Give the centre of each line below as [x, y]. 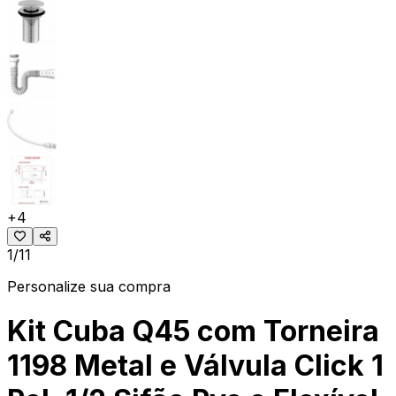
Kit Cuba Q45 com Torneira [193, 331]
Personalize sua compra [89, 286]
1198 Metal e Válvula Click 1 [195, 366]
